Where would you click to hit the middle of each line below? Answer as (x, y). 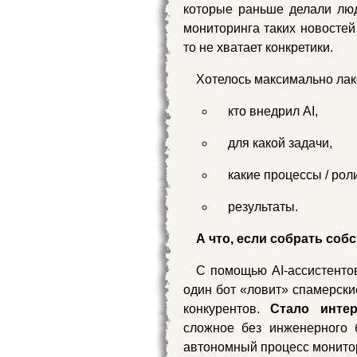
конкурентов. (222, 309)
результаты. (263, 207)
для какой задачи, (280, 143)
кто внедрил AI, (273, 111)
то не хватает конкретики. (258, 47)
